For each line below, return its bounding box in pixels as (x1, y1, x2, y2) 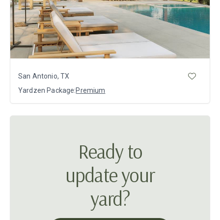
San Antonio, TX (18, 72, 70, 80)
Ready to (78, 139, 142, 164)
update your (65, 163, 155, 188)
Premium (76, 86, 106, 95)
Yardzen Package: (18, 86, 76, 95)
